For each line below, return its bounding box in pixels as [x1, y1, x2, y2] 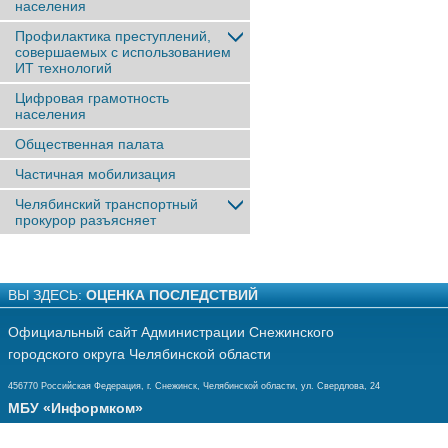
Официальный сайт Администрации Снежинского [8, 324, 334, 340]
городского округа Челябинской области [8, 346, 271, 362]
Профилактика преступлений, [15, 28, 211, 44]
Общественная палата [15, 136, 164, 152]
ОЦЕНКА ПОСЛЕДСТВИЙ [86, 287, 258, 303]
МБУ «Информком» [8, 400, 143, 416]
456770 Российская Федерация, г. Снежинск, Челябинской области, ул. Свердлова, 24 [8, 381, 380, 391]
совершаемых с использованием [15, 44, 231, 60]
